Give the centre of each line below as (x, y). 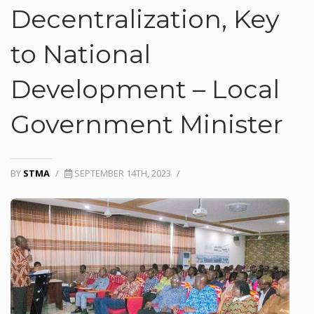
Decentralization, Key (145, 19)
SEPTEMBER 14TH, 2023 (123, 173)
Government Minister (147, 124)
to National (81, 54)
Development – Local (145, 89)
